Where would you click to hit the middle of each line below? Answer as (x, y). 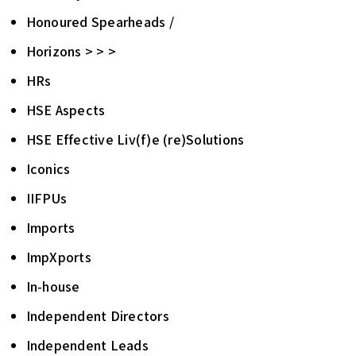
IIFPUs (46, 198)
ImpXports (58, 257)
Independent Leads (87, 345)
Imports (50, 228)
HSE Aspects (66, 110)
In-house (53, 286)
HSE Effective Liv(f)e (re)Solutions (135, 139)
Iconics (48, 169)
